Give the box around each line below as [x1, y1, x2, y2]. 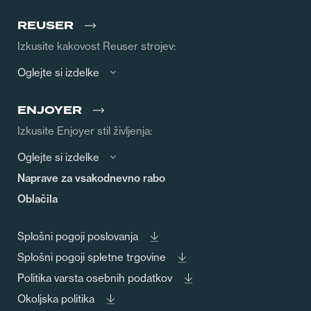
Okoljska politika [17, 292, 94, 305]
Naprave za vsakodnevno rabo [17, 171, 165, 185]
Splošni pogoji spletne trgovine [17, 250, 166, 264]
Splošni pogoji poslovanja [17, 229, 138, 243]
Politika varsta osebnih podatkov [17, 271, 172, 285]
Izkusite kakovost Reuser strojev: [17, 39, 176, 53]
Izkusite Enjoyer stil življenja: [17, 124, 152, 137]
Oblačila [17, 192, 58, 205]
